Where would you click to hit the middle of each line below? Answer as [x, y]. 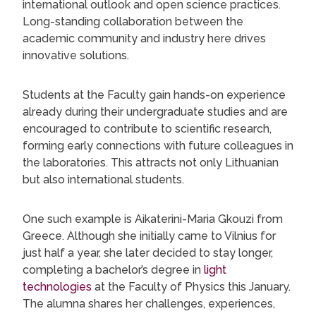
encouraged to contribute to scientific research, [147, 129]
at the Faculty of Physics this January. [191, 287]
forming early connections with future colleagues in [158, 146]
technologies [57, 287]
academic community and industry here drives [144, 39]
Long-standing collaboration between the [133, 22]
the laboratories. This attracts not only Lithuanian [151, 163]
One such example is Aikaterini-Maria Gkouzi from [153, 219]
